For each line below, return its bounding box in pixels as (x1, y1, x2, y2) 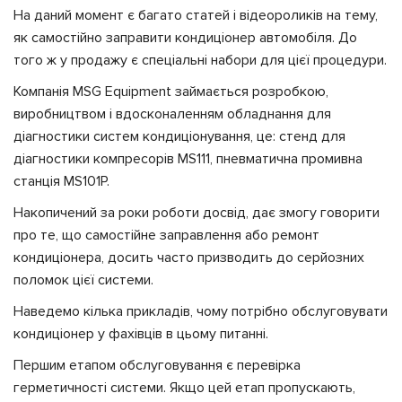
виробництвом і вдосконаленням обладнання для (13, 105, 331, 124)
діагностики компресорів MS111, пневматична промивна (13, 150, 363, 169)
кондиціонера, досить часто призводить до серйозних (13, 249, 364, 267)
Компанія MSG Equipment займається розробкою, (13, 83, 328, 101)
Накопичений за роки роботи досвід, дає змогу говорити (13, 204, 380, 223)
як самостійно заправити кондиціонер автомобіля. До (13, 29, 357, 48)
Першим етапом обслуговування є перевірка (13, 356, 301, 375)
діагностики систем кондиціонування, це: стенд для (13, 127, 345, 146)
